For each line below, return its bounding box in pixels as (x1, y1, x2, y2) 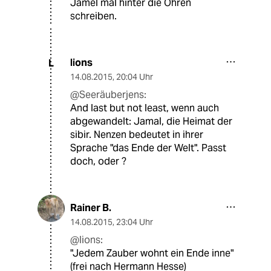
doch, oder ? (70, 155, 126, 168)
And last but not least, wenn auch (70, 102, 219, 115)
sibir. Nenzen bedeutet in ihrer (70, 128, 203, 142)
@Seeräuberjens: (70, 88, 146, 102)
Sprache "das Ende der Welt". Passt (70, 142, 226, 155)
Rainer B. (70, 201, 111, 215)
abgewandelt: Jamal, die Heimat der (70, 115, 232, 128)
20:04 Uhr (116, 71, 153, 83)
